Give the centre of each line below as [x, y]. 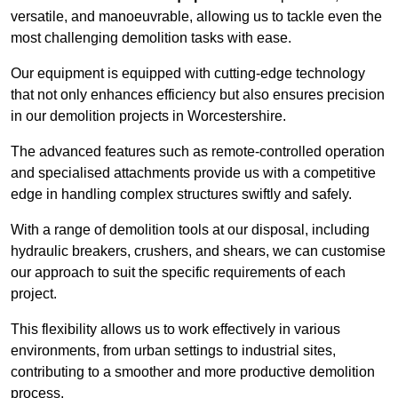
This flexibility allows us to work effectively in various [175, 330]
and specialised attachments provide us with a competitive [193, 173]
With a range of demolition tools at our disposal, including [190, 230]
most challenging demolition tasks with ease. [151, 38]
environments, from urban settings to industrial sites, [173, 351]
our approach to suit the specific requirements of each [178, 273]
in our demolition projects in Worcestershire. [148, 116]
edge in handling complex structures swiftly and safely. [181, 195]
